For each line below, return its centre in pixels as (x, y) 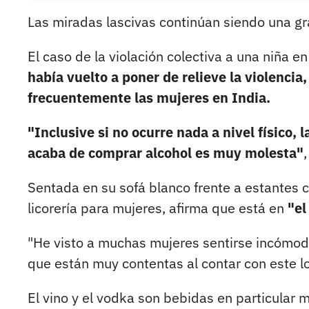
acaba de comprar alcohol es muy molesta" (166, 153)
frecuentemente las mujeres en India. (149, 98)
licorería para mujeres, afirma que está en (158, 208)
